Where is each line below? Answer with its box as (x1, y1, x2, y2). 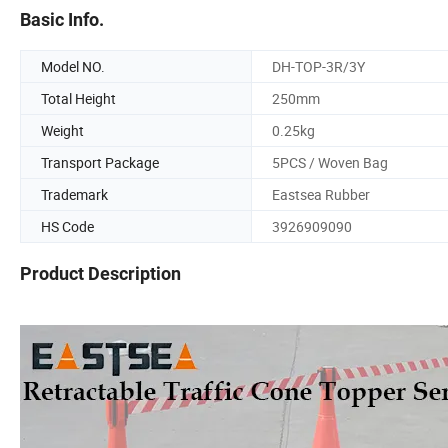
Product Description (20, 263, 181, 285)
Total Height (41, 88, 116, 108)
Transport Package (41, 152, 159, 172)
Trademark (41, 184, 108, 204)
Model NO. (41, 56, 105, 76)
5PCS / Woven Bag (272, 152, 388, 172)
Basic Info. (20, 8, 104, 30)
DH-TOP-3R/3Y (272, 56, 365, 76)
